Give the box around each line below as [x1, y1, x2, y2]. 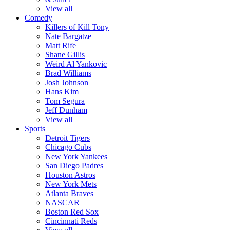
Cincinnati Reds [45, 217, 97, 225]
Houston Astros [45, 170, 95, 179]
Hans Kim [45, 87, 79, 96]
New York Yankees [45, 152, 107, 161]
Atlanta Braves [45, 189, 93, 198]
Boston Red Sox [45, 207, 99, 216]
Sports [25, 124, 45, 133]
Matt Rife [45, 41, 76, 50]
